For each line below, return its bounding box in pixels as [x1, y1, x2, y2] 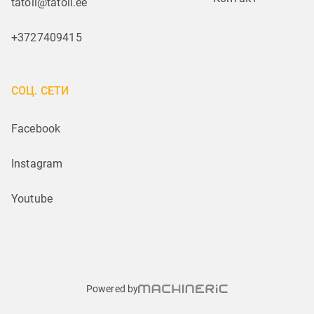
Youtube [11, 192, 53, 206]
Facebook [11, 122, 61, 136]
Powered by [86, 283, 139, 295]
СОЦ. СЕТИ [11, 84, 69, 98]
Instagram [11, 157, 63, 171]
